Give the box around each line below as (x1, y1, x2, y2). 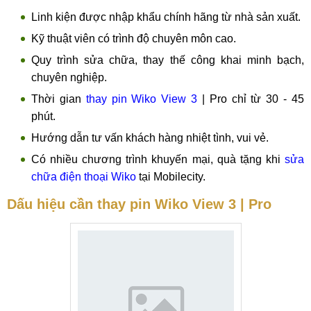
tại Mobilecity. (136, 171, 205, 183)
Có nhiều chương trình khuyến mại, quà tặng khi (31, 153, 285, 165)
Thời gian (31, 93, 86, 105)
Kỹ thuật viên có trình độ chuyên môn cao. (31, 33, 236, 44)
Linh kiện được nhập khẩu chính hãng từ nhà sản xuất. (31, 11, 301, 23)
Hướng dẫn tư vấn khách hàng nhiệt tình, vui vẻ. (31, 132, 269, 144)
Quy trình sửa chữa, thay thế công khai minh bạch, (31, 54, 304, 66)
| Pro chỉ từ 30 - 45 (197, 93, 305, 105)
